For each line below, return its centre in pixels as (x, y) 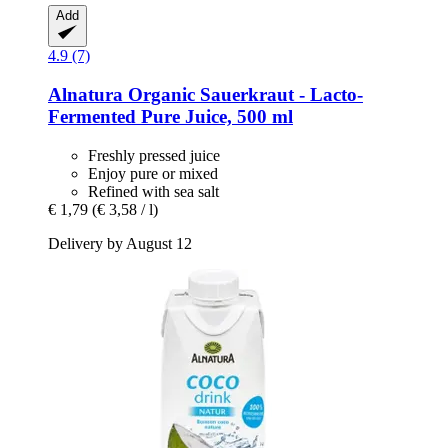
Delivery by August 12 (120, 243)
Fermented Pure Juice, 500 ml (170, 116)
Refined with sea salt (153, 191)
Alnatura (85, 94)
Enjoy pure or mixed (153, 173)
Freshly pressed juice (154, 155)
